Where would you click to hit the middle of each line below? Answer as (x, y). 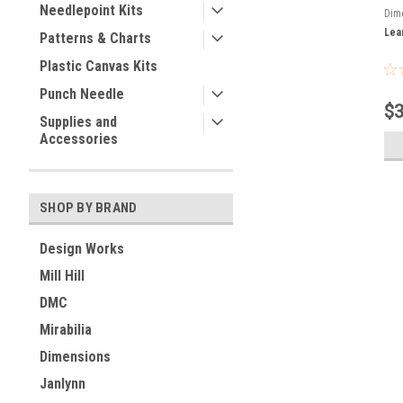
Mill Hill (62, 276)
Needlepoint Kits (91, 10)
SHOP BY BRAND (89, 208)
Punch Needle (82, 94)
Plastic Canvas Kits (99, 66)
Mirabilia (66, 330)
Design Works (82, 249)
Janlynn (63, 384)
